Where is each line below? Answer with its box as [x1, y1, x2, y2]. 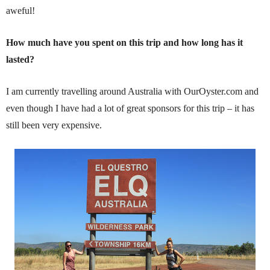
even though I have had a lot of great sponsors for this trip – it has [6, 103, 254, 113]
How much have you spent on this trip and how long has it [6, 37, 243, 48]
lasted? [6, 54, 34, 64]
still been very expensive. [6, 120, 102, 130]
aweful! [6, 5, 35, 16]
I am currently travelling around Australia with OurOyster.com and [6, 86, 259, 96]
